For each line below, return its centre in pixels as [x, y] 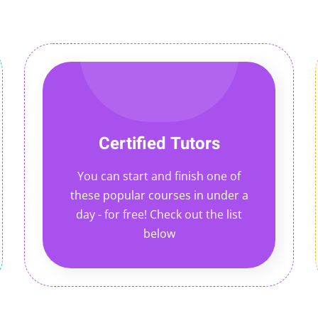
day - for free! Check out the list [159, 214]
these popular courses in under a [159, 195]
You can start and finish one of [159, 176]
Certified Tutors [159, 144]
